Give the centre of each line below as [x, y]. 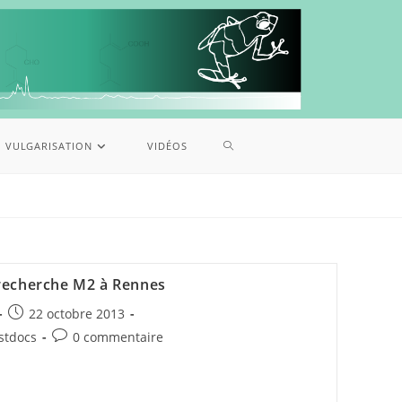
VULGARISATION [48, 146]
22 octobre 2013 [76, 314]
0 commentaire [118, 337]
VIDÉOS [167, 146]
